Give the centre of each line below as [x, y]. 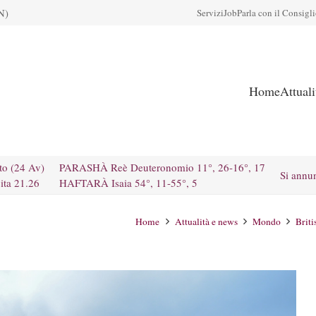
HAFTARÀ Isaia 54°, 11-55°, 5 [128, 183]
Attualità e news [206, 221]
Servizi [210, 13]
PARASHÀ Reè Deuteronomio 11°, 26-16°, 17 [162, 167]
